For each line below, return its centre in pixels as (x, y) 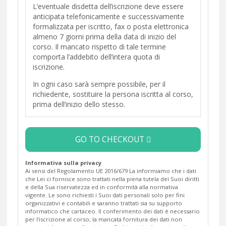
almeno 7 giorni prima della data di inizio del (104, 36)
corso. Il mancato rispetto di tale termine (99, 46)
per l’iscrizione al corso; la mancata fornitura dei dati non (104, 219)
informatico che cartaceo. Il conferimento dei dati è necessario (112, 211)
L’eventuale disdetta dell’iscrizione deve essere (108, 6)
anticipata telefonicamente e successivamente (108, 16)
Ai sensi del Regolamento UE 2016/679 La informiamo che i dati (111, 171)
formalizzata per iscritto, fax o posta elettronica (111, 26)
